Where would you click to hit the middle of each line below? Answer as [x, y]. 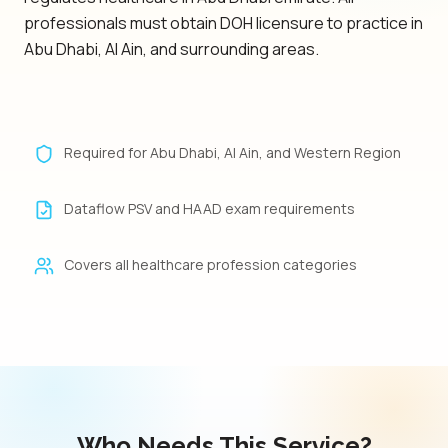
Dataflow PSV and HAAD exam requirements [209, 208]
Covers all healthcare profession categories [210, 264]
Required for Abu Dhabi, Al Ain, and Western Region [232, 152]
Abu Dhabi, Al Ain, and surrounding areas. [171, 49]
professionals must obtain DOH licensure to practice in [223, 23]
